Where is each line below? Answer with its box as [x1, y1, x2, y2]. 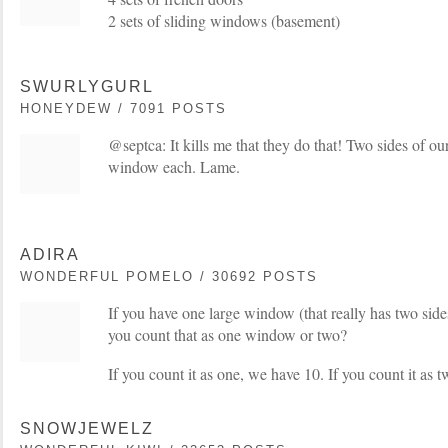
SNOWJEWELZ [20, 420, 154, 437]
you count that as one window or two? [108, 324, 347, 345]
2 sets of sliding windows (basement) [108, 10, 340, 31]
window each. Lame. [108, 156, 240, 177]
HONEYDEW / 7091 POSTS [20, 101, 227, 116]
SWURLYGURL [20, 78, 154, 95]
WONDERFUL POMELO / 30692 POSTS [20, 269, 318, 284]
